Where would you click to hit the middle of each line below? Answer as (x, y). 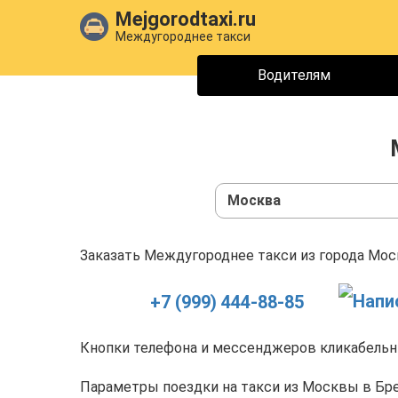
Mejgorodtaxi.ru (186, 19)
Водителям (294, 75)
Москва (254, 200)
